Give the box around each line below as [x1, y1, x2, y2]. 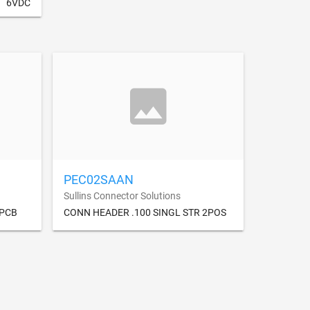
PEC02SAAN [64, 172, 134, 188]
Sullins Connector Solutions [64, 190, 181, 202]
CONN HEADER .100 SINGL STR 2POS [64, 207, 226, 219]
